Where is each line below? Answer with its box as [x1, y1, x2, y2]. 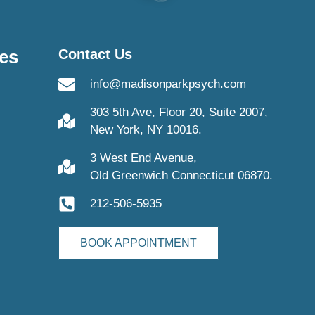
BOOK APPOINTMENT [79, 237, 197, 250]
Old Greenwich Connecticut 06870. [89, 169, 273, 183]
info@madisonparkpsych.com [89, 77, 246, 91]
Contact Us [58, 46, 132, 63]
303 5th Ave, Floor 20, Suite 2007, [89, 105, 268, 120]
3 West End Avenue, [89, 151, 197, 165]
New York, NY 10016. [89, 123, 202, 137]
